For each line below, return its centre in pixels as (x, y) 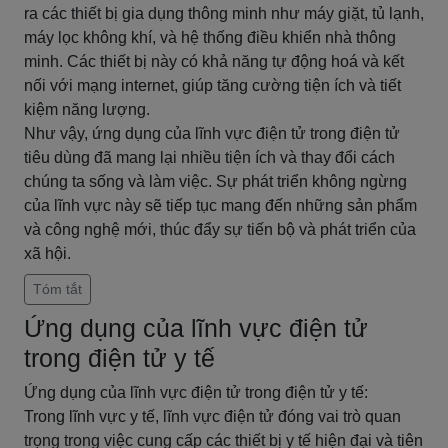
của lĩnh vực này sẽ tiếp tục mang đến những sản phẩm (220, 205)
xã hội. (47, 253)
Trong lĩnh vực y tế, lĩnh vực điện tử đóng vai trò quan (212, 416)
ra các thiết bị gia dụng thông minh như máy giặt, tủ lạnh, (224, 13)
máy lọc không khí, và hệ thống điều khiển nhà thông (210, 37)
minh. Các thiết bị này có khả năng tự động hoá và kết (214, 61)
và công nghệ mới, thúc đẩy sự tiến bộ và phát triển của (220, 229)
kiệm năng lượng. (87, 109)
